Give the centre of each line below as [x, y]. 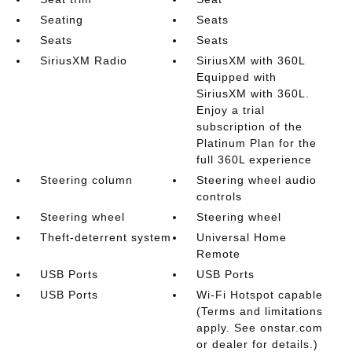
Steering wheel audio [257, 180]
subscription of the [250, 126]
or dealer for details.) [258, 344]
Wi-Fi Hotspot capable [260, 294]
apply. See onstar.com [260, 327]
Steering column [86, 180]
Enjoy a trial [231, 110]
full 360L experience [255, 159]
